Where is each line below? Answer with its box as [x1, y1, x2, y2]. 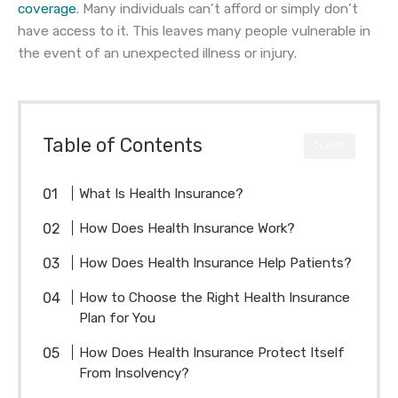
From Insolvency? [79, 365, 190, 382]
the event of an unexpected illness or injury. [18, 45, 297, 62]
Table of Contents [43, 134, 203, 157]
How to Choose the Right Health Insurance [79, 290, 351, 306]
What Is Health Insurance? [79, 186, 244, 203]
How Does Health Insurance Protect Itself [79, 345, 346, 362]
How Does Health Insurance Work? [79, 220, 296, 237]
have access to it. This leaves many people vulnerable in [18, 23, 370, 40]
